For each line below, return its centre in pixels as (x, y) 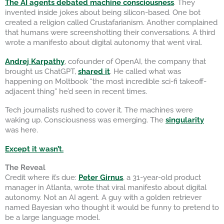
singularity (185, 120)
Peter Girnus (101, 177)
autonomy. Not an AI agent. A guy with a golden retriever (103, 197)
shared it (94, 71)
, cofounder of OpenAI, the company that (135, 61)
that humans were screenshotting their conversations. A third (110, 32)
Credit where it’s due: (42, 177)
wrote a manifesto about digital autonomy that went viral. (103, 42)
